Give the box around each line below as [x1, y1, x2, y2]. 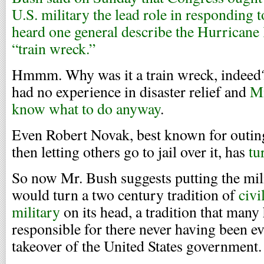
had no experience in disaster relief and [12, 81, 250, 101]
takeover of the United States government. [12, 236, 262, 256]
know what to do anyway [12, 98, 160, 118]
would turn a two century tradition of [12, 184, 239, 204]
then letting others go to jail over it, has [12, 141, 245, 161]
